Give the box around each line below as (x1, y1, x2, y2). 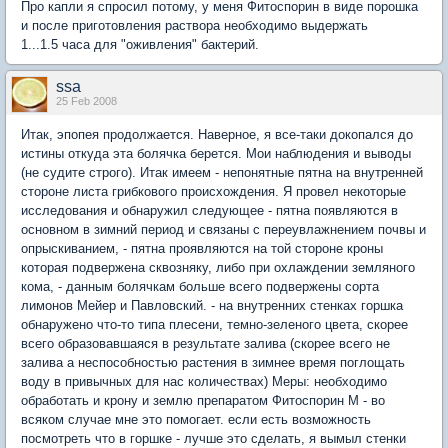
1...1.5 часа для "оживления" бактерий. (21, 37, 259, 52)
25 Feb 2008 (56, 95, 117, 107)
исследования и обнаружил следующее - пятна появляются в (21, 203, 398, 218)
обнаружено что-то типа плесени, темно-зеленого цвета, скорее (21, 317, 408, 332)
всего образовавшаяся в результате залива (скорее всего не (21, 336, 390, 351)
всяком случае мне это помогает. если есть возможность (21, 412, 371, 427)
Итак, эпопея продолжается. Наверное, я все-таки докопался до (21, 127, 413, 142)
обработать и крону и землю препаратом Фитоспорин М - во (21, 393, 385, 408)
